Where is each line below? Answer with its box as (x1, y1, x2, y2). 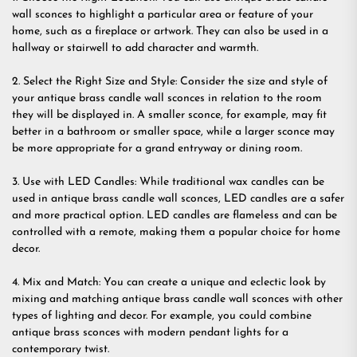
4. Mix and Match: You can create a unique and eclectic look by (12, 277, 326, 288)
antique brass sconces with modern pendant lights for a (12, 327, 288, 339)
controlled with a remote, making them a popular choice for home (12, 226, 340, 238)
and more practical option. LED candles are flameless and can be (12, 210, 337, 222)
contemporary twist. (12, 343, 109, 355)
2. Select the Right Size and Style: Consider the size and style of (12, 76, 328, 88)
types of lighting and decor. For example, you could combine (12, 310, 312, 322)
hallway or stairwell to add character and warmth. (12, 42, 258, 54)
